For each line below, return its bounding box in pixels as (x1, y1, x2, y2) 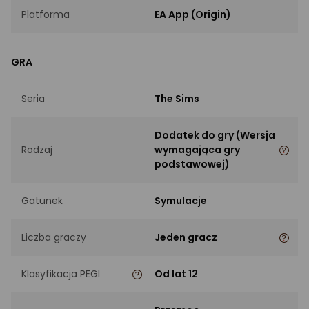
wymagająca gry (154, 143, 240, 157)
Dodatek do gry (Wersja (154, 128, 275, 143)
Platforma (21, 8, 70, 22)
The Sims (154, 92, 199, 106)
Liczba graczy (21, 230, 86, 245)
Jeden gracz (154, 230, 217, 245)
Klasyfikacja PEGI (21, 267, 100, 281)
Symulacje (154, 194, 207, 208)
